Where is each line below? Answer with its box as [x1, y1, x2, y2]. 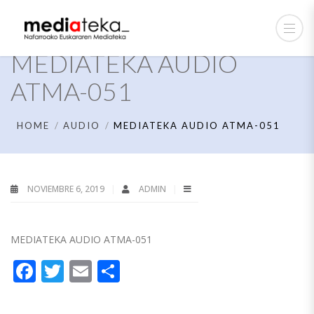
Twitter [64, 256, 139, 286]
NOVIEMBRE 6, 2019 [25, 183, 107, 195]
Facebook [36, 256, 135, 286]
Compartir [120, 256, 226, 286]
